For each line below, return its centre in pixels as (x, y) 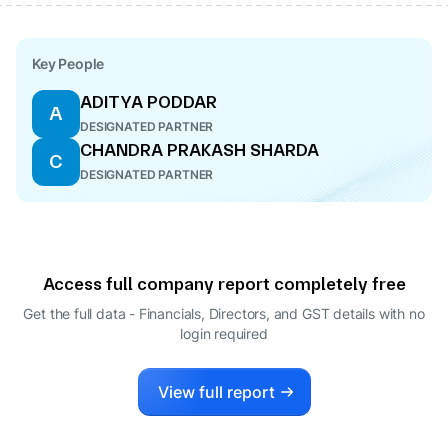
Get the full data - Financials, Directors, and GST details (199, 313)
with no (401, 313)
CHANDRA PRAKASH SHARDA (199, 149)
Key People (68, 63)
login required (224, 333)
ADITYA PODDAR (148, 101)
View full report (216, 392)
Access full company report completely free (224, 283)
